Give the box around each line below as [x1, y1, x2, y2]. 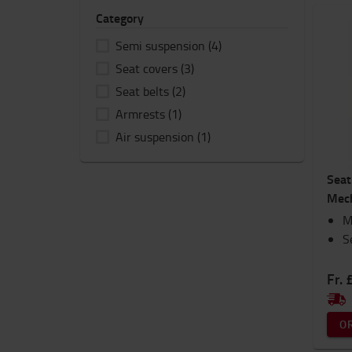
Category [96, 9, 144, 27]
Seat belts [115, 82, 169, 100]
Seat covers [115, 60, 178, 77]
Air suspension [115, 128, 194, 145]
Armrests [115, 105, 165, 123]
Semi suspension [115, 37, 205, 54]
